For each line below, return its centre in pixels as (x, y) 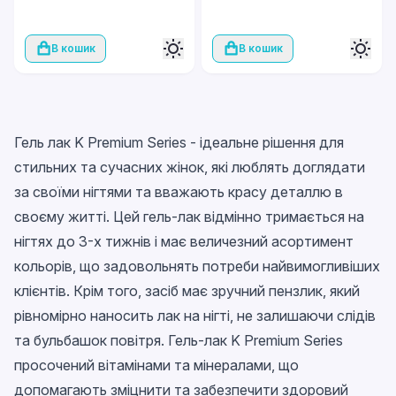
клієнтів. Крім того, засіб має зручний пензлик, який (187, 291)
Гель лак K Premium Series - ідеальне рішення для (179, 142)
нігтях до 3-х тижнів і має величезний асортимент (184, 241)
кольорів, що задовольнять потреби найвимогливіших (197, 266)
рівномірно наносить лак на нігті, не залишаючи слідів (195, 316)
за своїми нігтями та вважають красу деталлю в (179, 192)
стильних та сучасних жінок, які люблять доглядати (190, 167)
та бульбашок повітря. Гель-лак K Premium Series (179, 340)
